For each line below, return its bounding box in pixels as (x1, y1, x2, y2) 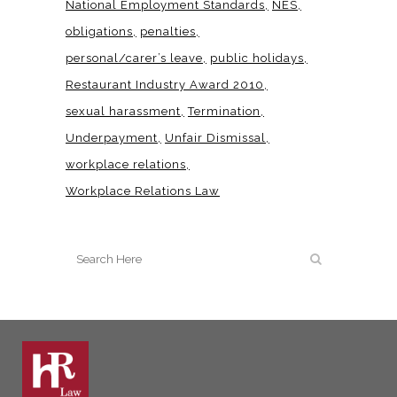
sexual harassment (66, 104, 181, 118)
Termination (188, 104, 261, 118)
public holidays (210, 51, 304, 65)
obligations (66, 24, 133, 38)
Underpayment (66, 130, 158, 144)
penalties (140, 24, 196, 38)
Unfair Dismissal (165, 130, 266, 144)
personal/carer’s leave (66, 51, 203, 65)
